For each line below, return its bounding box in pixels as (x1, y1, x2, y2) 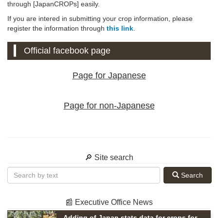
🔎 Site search (85, 153, 133, 162)
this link (107, 24, 133, 32)
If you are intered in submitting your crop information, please (7, 14, 193, 22)
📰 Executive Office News (65, 198, 153, 206)
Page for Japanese (72, 71, 146, 81)
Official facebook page (24, 45, 111, 55)
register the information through (7, 24, 107, 32)
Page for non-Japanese (63, 100, 155, 110)
